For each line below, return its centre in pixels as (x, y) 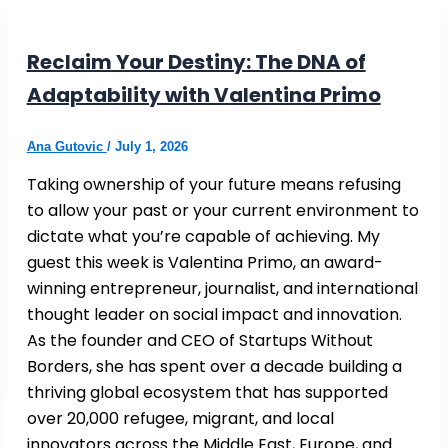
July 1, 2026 (151, 146)
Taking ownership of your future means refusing (213, 184)
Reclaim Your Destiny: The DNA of (196, 61)
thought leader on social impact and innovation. (214, 314)
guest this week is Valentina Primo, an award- (204, 262)
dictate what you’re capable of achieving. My (203, 236)
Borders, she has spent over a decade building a (214, 366)
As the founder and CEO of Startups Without (199, 340)
